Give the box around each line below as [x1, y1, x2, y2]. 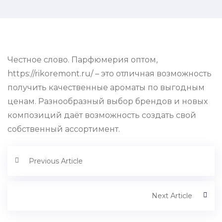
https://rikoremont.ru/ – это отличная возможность [7, 69, 212, 79]
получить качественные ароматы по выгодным [7, 83, 205, 93]
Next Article [152, 191, 192, 201]
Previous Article [29, 157, 83, 166]
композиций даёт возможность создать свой [7, 111, 196, 120]
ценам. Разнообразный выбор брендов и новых [7, 97, 208, 107]
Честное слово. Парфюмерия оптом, [7, 55, 158, 65]
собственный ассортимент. [7, 124, 120, 134]
